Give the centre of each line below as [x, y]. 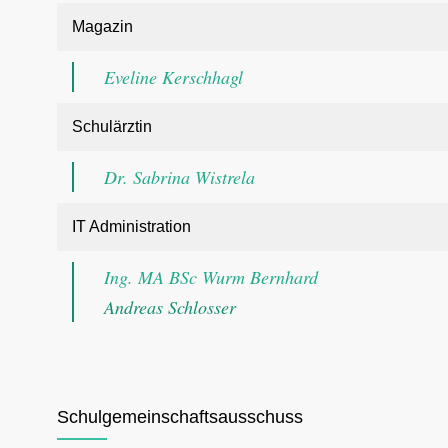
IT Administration [131, 226]
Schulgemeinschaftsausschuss [180, 417]
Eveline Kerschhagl [173, 77]
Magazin [102, 26]
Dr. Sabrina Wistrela [179, 177]
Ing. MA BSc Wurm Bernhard [211, 277]
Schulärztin [112, 126]
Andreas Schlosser [170, 307]
